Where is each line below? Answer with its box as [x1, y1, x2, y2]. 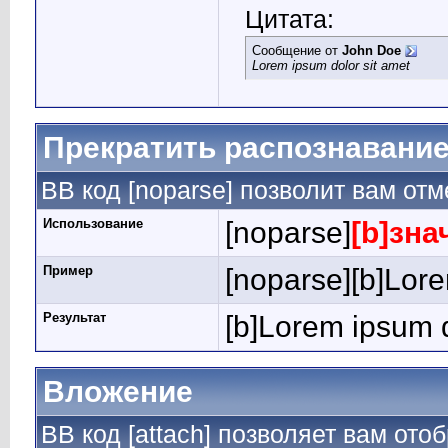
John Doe [342, 43, 401, 58]
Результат [43, 310, 106, 325]
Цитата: [245, 5, 334, 33]
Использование [43, 216, 143, 231]
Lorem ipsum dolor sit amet [252, 58, 410, 73]
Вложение [43, 375, 193, 408]
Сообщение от [252, 43, 342, 58]
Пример [43, 263, 93, 278]
